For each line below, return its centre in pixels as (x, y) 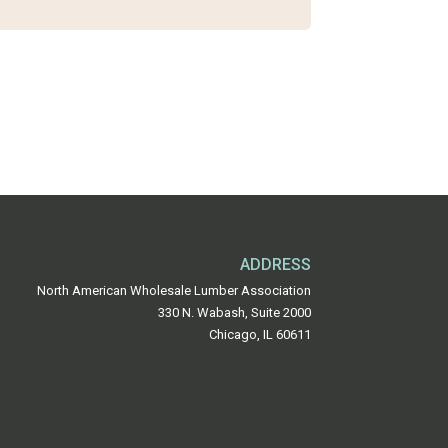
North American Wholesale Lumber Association (174, 291)
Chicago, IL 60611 (260, 335)
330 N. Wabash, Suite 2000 (234, 313)
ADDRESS (275, 265)
